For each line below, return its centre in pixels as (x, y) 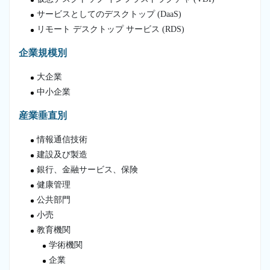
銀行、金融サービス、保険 (87, 169)
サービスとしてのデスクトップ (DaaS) (109, 14)
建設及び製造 (62, 154)
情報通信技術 (62, 139)
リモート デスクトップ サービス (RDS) (111, 29)
